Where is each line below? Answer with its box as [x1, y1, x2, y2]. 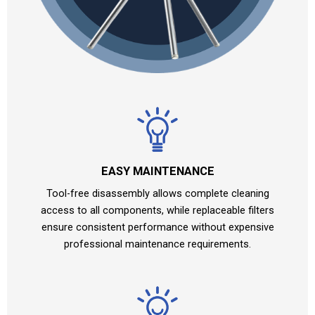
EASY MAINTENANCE [101, 165, 214, 179]
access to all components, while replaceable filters [41, 204, 274, 217]
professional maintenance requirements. [64, 238, 251, 251]
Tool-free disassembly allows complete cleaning [46, 187, 269, 200]
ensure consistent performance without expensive [41, 221, 274, 234]
